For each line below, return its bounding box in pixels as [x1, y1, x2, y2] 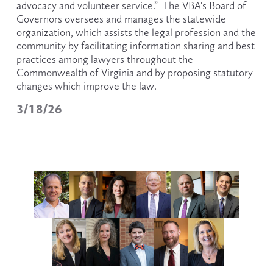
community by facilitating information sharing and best [16, 39, 255, 52]
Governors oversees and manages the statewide [16, 12, 226, 25]
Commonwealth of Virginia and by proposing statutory [16, 66, 253, 79]
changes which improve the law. [16, 79, 157, 92]
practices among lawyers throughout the [16, 52, 193, 65]
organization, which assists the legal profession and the [16, 26, 256, 38]
